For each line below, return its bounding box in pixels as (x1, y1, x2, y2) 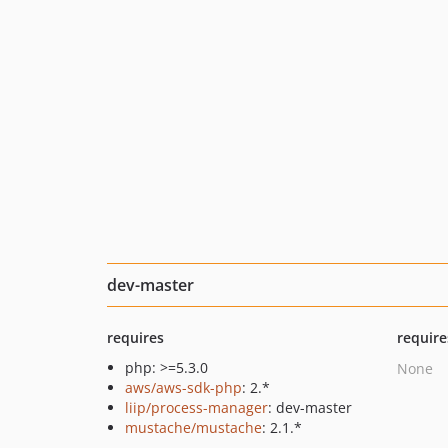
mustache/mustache (125, 418, 262, 437)
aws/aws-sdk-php (125, 378, 242, 397)
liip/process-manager (125, 398, 268, 417)
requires (107, 328, 164, 347)
